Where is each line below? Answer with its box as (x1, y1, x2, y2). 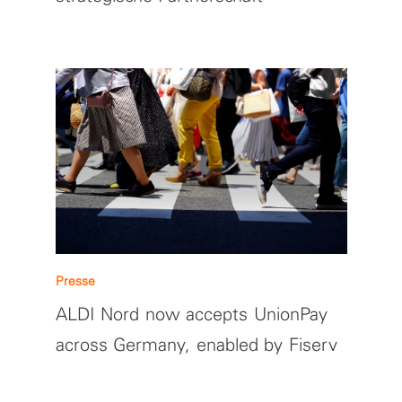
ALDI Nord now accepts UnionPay (55, 302, 328, 325)
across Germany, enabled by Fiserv (55, 333, 337, 355)
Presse (55, 273, 95, 289)
